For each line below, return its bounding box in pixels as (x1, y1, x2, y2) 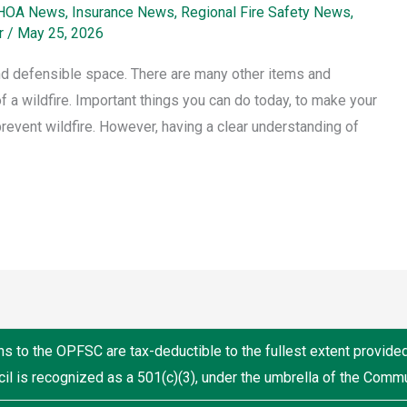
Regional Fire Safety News (181, 4, 351, 22)
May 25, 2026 (17, 25, 104, 43)
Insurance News (72, 4, 174, 22)
